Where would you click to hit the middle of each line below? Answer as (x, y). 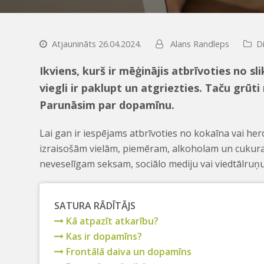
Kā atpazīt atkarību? (111, 221)
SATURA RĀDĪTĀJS (95, 206)
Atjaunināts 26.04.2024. (97, 44)
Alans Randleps (200, 44)
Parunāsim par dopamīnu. (107, 105)
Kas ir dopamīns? (103, 237)
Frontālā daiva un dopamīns (128, 252)
